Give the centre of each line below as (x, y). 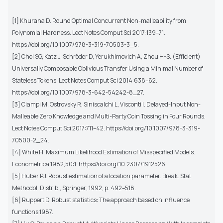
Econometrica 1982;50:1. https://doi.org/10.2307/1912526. (89, 164)
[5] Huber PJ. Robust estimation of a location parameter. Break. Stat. (102, 176)
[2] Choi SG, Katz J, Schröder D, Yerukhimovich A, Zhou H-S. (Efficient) (106, 56)
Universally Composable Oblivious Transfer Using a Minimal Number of (108, 68)
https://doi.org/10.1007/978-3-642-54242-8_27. (78, 92)
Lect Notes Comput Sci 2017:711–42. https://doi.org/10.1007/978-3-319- (106, 128)
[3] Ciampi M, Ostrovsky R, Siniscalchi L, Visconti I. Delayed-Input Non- (106, 104)
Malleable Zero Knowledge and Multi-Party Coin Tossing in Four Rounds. (109, 116)
